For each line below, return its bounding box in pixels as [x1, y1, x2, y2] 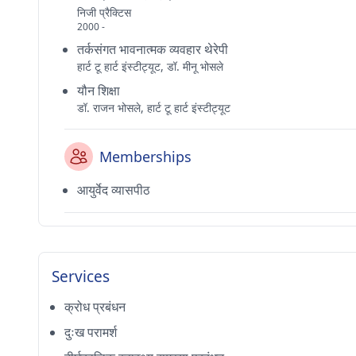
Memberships [99, 147, 192, 166]
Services [52, 266, 110, 287]
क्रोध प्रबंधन [64, 298, 126, 315]
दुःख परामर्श [64, 323, 117, 341]
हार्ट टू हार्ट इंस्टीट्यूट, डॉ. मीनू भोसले [77, 59, 223, 74]
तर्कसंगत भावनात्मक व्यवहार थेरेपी [77, 41, 228, 58]
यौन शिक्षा [77, 82, 120, 99]
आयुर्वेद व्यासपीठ [77, 181, 150, 199]
